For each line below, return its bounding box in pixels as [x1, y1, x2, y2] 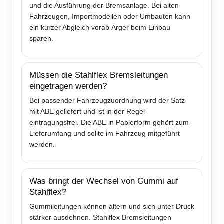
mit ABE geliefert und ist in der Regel [29, 107, 145, 116]
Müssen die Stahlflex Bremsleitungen [29, 70, 168, 80]
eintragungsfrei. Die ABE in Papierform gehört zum [29, 118, 189, 127]
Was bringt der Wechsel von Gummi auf [29, 176, 178, 186]
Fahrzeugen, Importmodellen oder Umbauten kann [29, 12, 190, 21]
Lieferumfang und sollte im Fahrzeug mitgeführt [29, 129, 180, 138]
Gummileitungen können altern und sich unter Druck [29, 202, 194, 211]
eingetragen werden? [29, 81, 107, 91]
